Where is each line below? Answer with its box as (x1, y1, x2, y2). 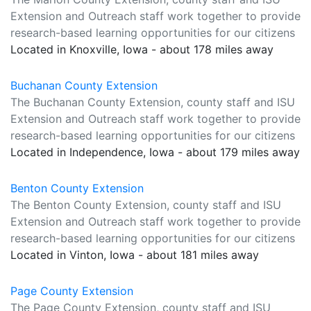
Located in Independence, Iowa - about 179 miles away (10, 145, 300, 159)
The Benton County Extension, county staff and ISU (10, 198, 281, 212)
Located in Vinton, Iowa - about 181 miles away (10, 248, 259, 262)
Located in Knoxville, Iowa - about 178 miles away (10, 42, 274, 56)
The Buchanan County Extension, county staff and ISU (10, 95, 295, 109)
